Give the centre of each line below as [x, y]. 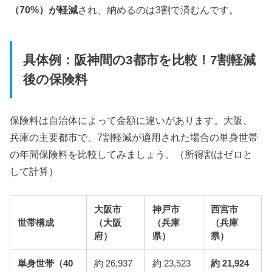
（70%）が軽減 [44, 9]
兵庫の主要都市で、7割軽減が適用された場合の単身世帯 [134, 137]
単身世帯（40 [46, 263]
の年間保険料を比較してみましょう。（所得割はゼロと [131, 154]
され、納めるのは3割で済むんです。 [158, 9]
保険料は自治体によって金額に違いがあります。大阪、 [131, 120]
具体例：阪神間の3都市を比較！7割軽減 [139, 60]
